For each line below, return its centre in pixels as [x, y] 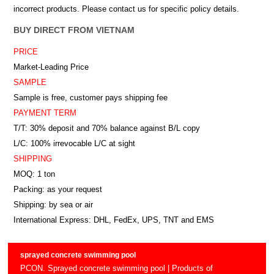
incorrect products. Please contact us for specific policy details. [126, 9]
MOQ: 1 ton [34, 174]
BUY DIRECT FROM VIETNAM [74, 30]
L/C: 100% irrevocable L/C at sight [74, 144]
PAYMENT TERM [45, 113]
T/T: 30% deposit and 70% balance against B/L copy [106, 128]
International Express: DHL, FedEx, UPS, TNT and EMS [113, 220]
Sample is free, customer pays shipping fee [91, 98]
